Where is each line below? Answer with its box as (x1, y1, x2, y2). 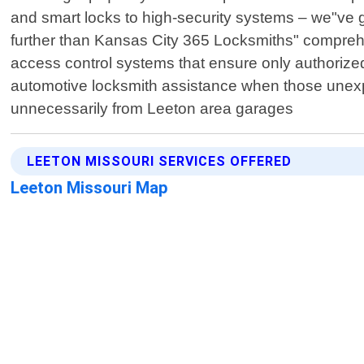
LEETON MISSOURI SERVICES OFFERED (27, 154, 292, 170)
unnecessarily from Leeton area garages (11, 100, 294, 118)
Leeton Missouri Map (11, 178, 169, 198)
